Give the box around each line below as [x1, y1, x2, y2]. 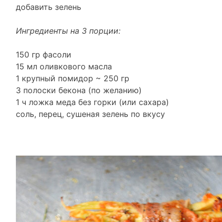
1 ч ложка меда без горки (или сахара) [16, 97, 169, 107]
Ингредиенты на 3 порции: [16, 26, 120, 36]
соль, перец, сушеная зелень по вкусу [16, 109, 165, 119]
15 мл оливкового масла [16, 61, 112, 71]
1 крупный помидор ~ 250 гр [16, 73, 129, 83]
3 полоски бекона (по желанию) [16, 85, 142, 95]
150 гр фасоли [16, 50, 71, 59]
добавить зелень [16, 2, 81, 12]
